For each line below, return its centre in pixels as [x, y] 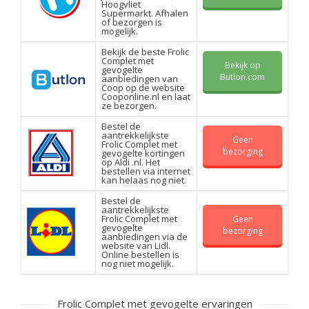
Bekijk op [242, 66]
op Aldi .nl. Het [131, 162]
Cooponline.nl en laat [146, 97]
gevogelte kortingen [143, 153]
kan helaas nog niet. [144, 180]
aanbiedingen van [140, 79]
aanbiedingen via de [144, 237]
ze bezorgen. [129, 106]
